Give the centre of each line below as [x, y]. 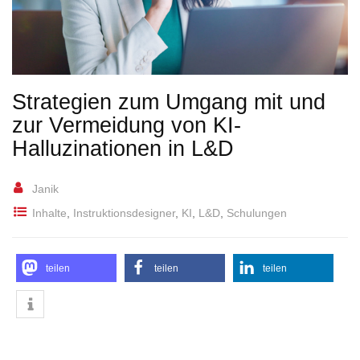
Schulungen [257, 213]
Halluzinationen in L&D [123, 148]
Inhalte [49, 213]
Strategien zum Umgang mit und [169, 102]
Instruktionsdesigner [124, 213]
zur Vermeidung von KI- [127, 125]
